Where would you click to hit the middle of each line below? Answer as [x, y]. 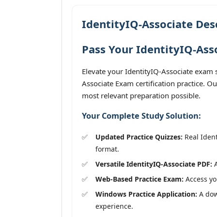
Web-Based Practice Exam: [139, 179]
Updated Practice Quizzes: [139, 137]
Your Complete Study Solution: [141, 116]
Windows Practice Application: [146, 194]
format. [107, 149]
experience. [114, 206]
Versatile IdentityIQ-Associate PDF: [154, 164]
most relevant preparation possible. [141, 95]
